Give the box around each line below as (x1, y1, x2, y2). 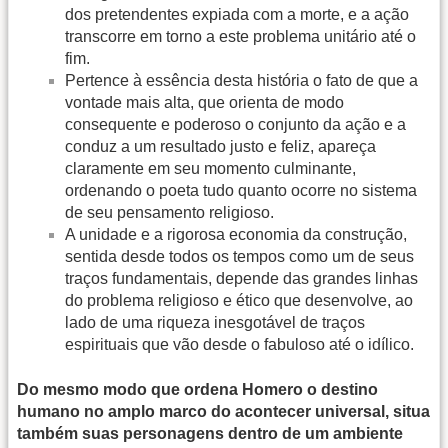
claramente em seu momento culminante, (65, 160, 356, 178)
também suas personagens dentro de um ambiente (17, 424, 403, 442)
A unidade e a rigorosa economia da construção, (65, 226, 407, 244)
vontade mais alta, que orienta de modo (65, 94, 344, 112)
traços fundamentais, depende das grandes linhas (65, 270, 418, 288)
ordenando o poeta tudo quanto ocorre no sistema (65, 182, 417, 200)
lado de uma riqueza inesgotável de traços (65, 314, 365, 332)
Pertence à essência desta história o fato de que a (65, 72, 418, 90)
